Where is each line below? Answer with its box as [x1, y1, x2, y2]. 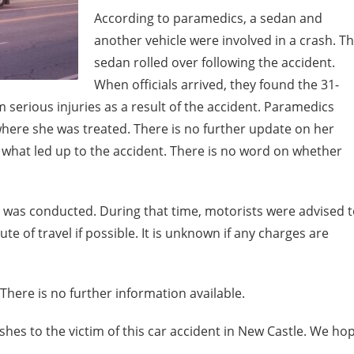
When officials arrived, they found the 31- [94, 76, 339, 93]
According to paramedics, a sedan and [94, 9, 322, 27]
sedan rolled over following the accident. [94, 54, 335, 71]
